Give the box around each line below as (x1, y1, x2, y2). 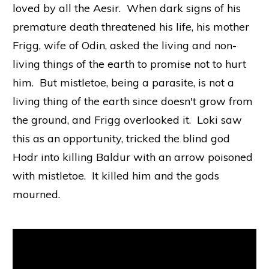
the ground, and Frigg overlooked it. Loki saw (13, 112, 242, 127)
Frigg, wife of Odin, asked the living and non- (13, 38, 237, 52)
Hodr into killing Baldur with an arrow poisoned (13, 150, 253, 164)
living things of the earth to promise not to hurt (13, 56, 246, 71)
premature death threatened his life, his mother (13, 19, 249, 34)
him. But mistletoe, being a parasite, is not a (13, 75, 234, 89)
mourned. (13, 187, 60, 201)
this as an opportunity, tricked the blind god (13, 131, 230, 145)
